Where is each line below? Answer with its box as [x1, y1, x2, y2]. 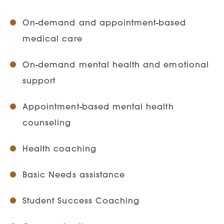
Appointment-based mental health [22, 101, 174, 111]
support [22, 75, 56, 85]
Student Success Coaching [22, 195, 140, 205]
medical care [22, 33, 82, 43]
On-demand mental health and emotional [22, 59, 209, 69]
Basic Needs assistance [22, 169, 125, 179]
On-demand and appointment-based [22, 17, 186, 27]
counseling [22, 117, 71, 127]
